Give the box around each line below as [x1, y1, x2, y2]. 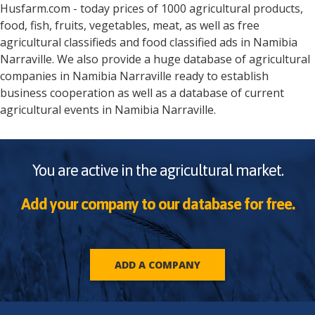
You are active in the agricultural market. [32, 161, 283, 180]
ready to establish [172, 68, 269, 84]
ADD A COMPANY [115, 258, 200, 272]
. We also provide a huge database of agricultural [52, 51, 310, 67]
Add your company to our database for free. [20, 195, 295, 214]
